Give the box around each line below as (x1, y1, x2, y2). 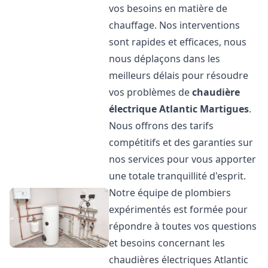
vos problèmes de (109, 86, 193, 99)
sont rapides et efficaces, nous (109, 35, 247, 48)
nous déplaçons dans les (109, 52, 221, 65)
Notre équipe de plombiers (109, 186, 232, 199)
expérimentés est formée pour (109, 203, 248, 216)
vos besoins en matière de (109, 2, 228, 15)
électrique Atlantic (109, 102, 198, 115)
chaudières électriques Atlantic (109, 253, 249, 266)
